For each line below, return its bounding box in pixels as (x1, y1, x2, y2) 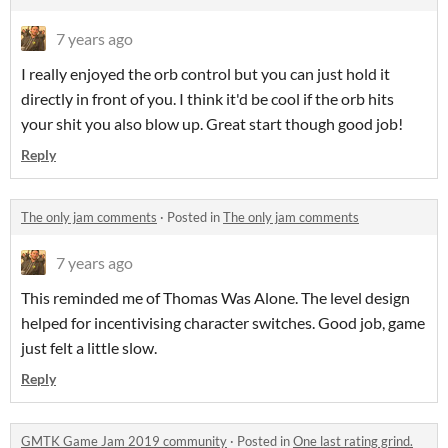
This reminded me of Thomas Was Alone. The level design (21, 288, 410, 308)
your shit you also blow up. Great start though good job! (21, 114, 403, 134)
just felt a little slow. (21, 338, 157, 358)
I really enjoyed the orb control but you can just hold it (21, 64, 390, 84)
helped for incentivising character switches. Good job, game (21, 313, 425, 333)
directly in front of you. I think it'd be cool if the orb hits (21, 89, 394, 109)
